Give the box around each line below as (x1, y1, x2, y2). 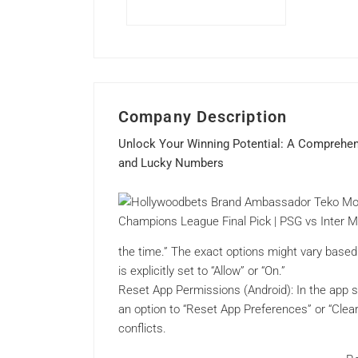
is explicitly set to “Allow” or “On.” (118, 264, 285, 279)
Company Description (118, 107, 287, 127)
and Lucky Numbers (118, 156, 224, 171)
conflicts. (118, 321, 166, 336)
